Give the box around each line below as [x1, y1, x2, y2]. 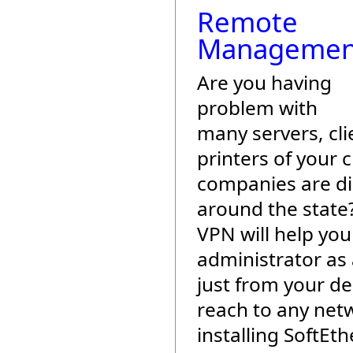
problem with [197, 95, 318, 121]
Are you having [197, 69, 332, 95]
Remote [197, 3, 298, 40]
